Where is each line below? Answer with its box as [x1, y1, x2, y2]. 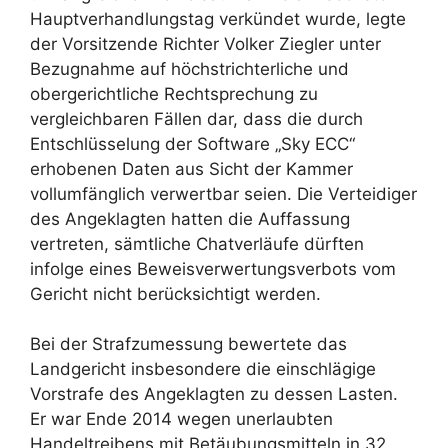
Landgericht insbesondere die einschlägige [30, 359, 376, 380]
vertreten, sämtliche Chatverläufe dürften [30, 233, 364, 254]
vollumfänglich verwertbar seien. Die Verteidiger [30, 183, 417, 204]
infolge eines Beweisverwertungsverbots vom [30, 258, 396, 279]
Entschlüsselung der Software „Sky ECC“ [30, 133, 355, 154]
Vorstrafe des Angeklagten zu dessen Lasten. [30, 384, 398, 405]
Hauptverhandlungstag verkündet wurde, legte [30, 8, 406, 29]
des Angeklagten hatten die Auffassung [30, 208, 350, 229]
